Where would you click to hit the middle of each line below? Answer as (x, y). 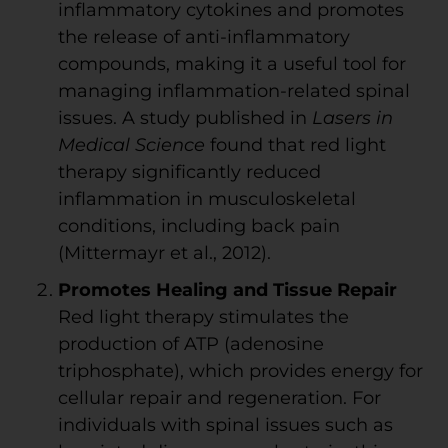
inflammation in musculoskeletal (206, 198)
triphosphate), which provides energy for (240, 370)
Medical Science (131, 144)
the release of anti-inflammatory (203, 36)
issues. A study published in (184, 117)
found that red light (295, 144)
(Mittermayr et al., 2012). (164, 252)
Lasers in (352, 117)
